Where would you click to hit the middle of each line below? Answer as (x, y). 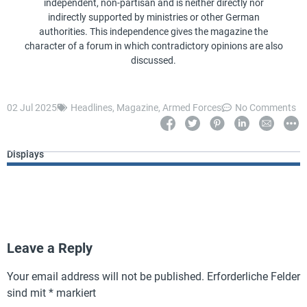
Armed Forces (192, 107)
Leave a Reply (50, 248)
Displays (25, 154)
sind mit (28, 293)
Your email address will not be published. (106, 276)
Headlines (91, 107)
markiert (75, 293)
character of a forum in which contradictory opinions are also (153, 46)
